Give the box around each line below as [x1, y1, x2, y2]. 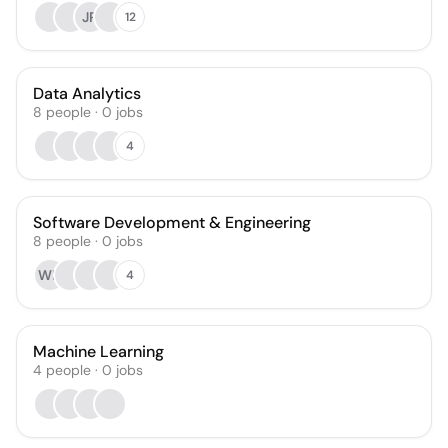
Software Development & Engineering [33, 212, 311, 233]
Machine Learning [33, 341, 164, 362]
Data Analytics [33, 83, 141, 104]
